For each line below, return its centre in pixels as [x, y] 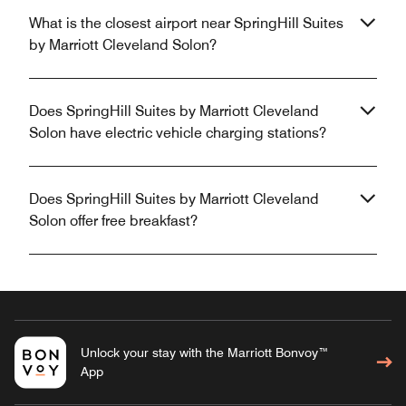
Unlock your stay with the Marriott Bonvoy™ [204, 352]
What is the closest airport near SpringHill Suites [186, 23]
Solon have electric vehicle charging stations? [178, 132]
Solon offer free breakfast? [113, 220]
